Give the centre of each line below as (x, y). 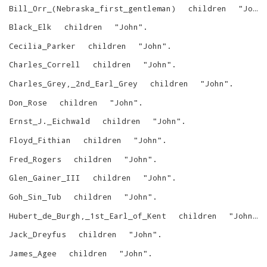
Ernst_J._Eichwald (49, 121)
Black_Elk (30, 27)
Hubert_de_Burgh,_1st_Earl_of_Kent (88, 215)
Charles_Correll (45, 65)
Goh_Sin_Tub (35, 197)
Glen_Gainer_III (45, 178)
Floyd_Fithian (40, 140)
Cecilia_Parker (42, 46)
